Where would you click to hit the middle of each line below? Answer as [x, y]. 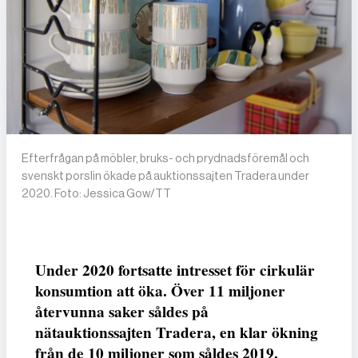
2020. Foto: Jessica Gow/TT [97, 194]
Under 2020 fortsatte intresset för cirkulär [175, 270]
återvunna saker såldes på [122, 312]
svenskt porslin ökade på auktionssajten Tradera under [166, 176]
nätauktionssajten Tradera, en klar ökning [177, 333]
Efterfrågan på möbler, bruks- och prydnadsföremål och [166, 159]
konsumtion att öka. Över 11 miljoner [160, 291]
